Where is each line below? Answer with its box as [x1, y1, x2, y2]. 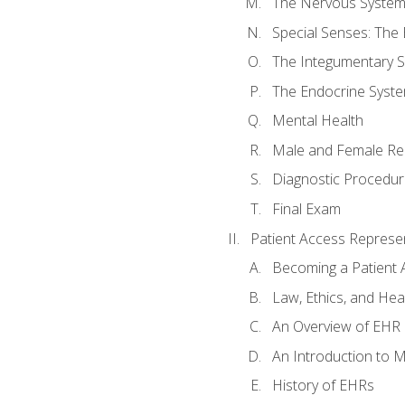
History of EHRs [271, 375, 374, 396]
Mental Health [271, 110, 363, 131]
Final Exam [271, 199, 341, 220]
